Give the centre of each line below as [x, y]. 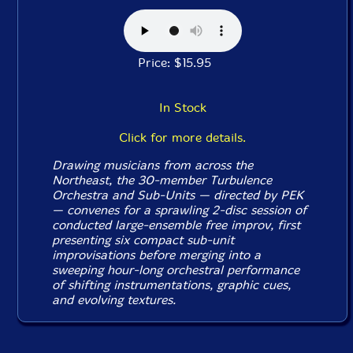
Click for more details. [182, 137]
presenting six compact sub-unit [143, 240]
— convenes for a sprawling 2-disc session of [180, 210]
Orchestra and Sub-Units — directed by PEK [178, 195]
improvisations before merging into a [157, 255]
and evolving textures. [114, 300]
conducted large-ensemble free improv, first [176, 225]
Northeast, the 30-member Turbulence [162, 180]
